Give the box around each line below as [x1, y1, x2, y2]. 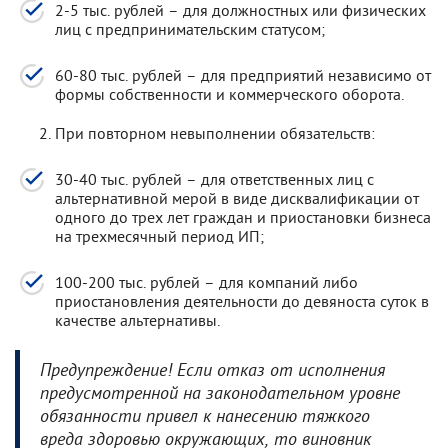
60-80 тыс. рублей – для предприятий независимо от [55, 64, 431, 85]
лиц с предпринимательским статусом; [55, 18, 325, 39]
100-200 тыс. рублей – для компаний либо [55, 271, 358, 292]
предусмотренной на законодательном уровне [40, 383, 400, 406]
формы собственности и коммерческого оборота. [55, 83, 404, 104]
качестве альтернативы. [55, 309, 220, 330]
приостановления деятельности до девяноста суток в [55, 290, 429, 311]
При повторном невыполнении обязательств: [55, 122, 375, 143]
